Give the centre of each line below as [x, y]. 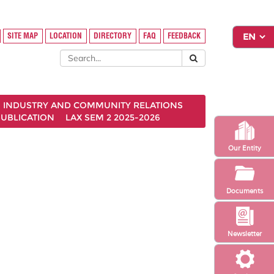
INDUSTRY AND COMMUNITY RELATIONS [93, 105]
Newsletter [244, 233]
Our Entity [244, 148]
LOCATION [66, 36]
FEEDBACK [184, 36]
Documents [244, 191]
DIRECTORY [113, 36]
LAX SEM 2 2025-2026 [113, 117]
